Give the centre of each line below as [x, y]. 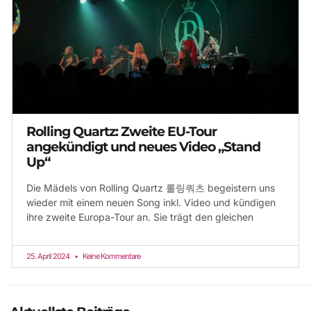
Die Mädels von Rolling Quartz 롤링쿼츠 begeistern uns [151, 188]
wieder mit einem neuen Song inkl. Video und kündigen [151, 203]
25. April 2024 [49, 257]
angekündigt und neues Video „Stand [143, 147]
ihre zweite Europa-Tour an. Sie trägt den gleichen [140, 217]
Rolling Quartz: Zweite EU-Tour [121, 132]
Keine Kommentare [111, 257]
